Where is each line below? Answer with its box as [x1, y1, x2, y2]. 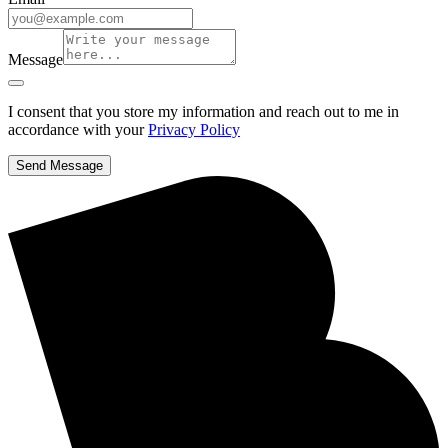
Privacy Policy [148, 120, 240, 138]
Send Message [16, 157, 103, 173]
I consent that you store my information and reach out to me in [8, 102, 399, 120]
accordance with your [8, 120, 148, 138]
